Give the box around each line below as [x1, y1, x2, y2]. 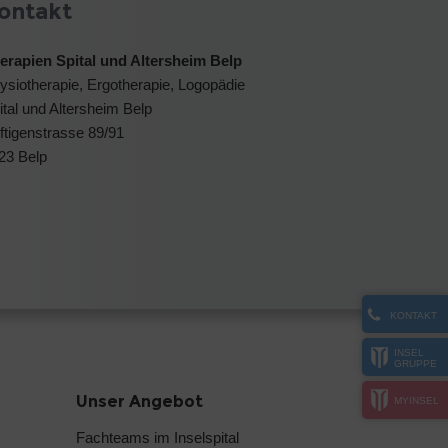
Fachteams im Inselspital [76, 428, 239, 446]
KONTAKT [389, 309, 437, 321]
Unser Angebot [76, 391, 203, 411]
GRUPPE [394, 358, 437, 369]
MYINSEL [394, 394, 439, 406]
